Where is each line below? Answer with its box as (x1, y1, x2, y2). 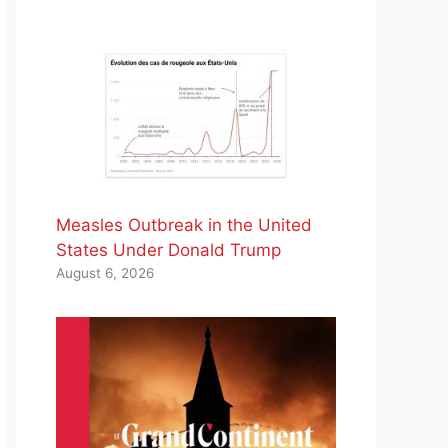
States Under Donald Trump (56, 240, 281, 261)
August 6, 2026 (56, 265, 154, 282)
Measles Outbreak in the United (56, 215, 312, 236)
